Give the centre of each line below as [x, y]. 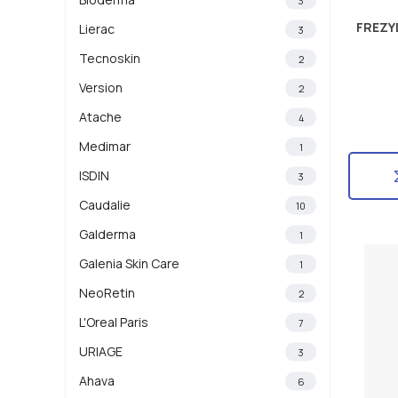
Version [100, 88]
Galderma [107, 234]
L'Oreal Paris [113, 322]
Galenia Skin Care [129, 263]
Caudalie [104, 205]
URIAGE [100, 351]
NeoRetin [107, 293]
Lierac [96, 29]
